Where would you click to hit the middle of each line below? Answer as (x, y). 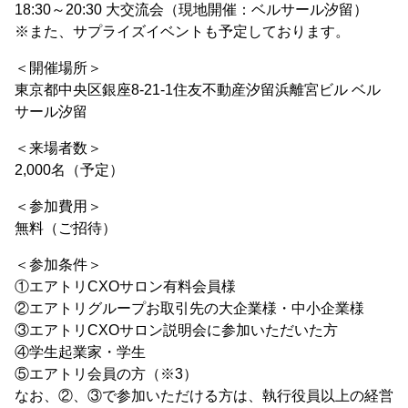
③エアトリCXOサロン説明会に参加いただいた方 (176, 331)
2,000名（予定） (69, 170)
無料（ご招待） (66, 229)
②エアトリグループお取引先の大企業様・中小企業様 (189, 309)
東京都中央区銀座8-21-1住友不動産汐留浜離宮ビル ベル (198, 90)
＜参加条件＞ (58, 265)
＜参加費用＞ (58, 207)
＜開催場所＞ (58, 68)
